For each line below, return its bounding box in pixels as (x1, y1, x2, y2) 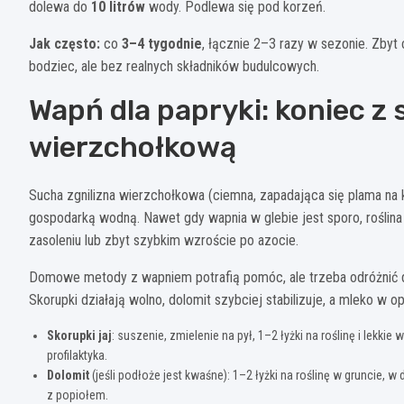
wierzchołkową (29, 130, 236, 165)
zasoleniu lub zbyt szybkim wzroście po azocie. (29, 232, 298, 250)
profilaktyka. (47, 348, 107, 363)
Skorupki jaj (47, 328, 112, 344)
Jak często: (29, 35, 100, 53)
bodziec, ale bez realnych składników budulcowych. (29, 58, 319, 76)
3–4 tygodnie (122, 35, 202, 53)
